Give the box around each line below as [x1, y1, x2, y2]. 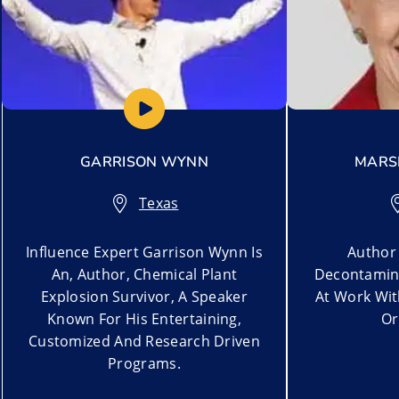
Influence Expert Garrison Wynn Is [26, 241, 263, 262]
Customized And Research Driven [28, 330, 260, 351]
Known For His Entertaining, [46, 308, 242, 329]
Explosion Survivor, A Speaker [41, 286, 248, 306]
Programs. [108, 353, 181, 373]
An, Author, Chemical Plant [51, 264, 238, 284]
